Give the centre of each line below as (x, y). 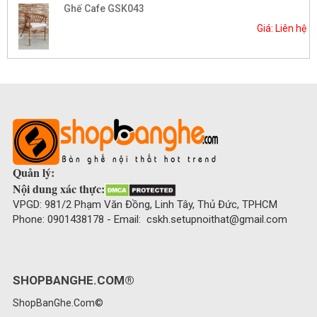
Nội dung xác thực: (59, 188)
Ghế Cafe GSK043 (104, 8)
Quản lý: (34, 172)
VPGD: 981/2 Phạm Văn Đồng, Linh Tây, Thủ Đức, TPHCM (145, 204)
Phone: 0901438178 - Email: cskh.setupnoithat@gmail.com (150, 219)
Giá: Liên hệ (282, 28)
